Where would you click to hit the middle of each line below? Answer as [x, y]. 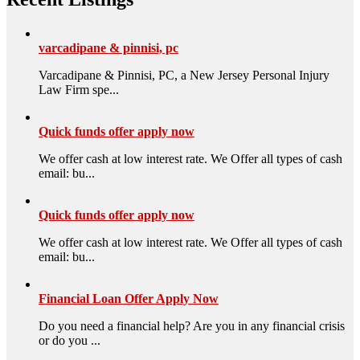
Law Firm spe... [79, 89]
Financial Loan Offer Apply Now [129, 298]
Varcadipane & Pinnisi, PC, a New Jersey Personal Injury [184, 75]
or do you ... [70, 340]
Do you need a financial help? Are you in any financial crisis [192, 325]
